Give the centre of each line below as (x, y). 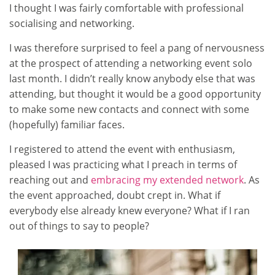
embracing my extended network (167, 180)
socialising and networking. (72, 23)
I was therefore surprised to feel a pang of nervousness (137, 48)
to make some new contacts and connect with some (129, 109)
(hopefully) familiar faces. (67, 124)
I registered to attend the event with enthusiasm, (122, 149)
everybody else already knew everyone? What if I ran (130, 210)
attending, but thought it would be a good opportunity (135, 94)
